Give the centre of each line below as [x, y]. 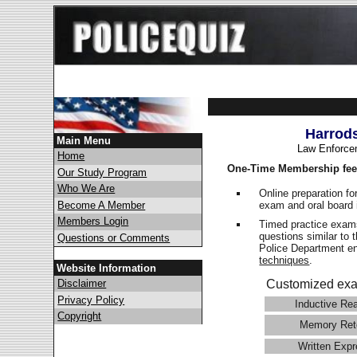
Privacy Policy [91, 300]
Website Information [107, 268]
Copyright [80, 316]
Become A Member [102, 205]
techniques [284, 261]
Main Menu [84, 140]
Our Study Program [102, 172]
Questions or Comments [114, 237]
